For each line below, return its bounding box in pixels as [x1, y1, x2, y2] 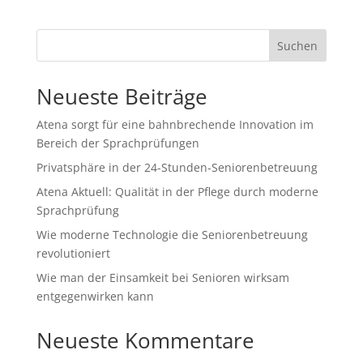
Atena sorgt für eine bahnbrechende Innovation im [36, 117, 314, 132]
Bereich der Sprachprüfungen [36, 135, 199, 151]
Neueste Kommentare [36, 326, 254, 355]
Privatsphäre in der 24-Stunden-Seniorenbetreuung [36, 160, 318, 175]
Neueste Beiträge [36, 82, 207, 111]
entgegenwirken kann [36, 288, 154, 304]
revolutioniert [36, 246, 110, 261]
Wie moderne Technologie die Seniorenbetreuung [36, 227, 308, 242]
